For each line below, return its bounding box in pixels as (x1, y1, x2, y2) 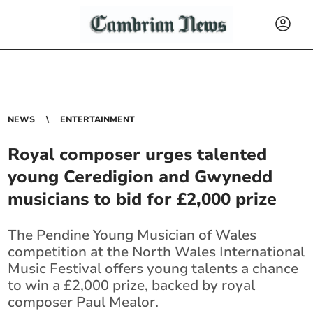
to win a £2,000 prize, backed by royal (8, 276, 256, 295)
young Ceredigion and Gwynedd (8, 166, 273, 188)
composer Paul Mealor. (8, 293, 159, 312)
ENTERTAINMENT (60, 114, 136, 125)
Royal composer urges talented (8, 143, 268, 166)
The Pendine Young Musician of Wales (8, 226, 257, 245)
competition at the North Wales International (8, 242, 305, 261)
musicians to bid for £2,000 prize (8, 188, 277, 210)
